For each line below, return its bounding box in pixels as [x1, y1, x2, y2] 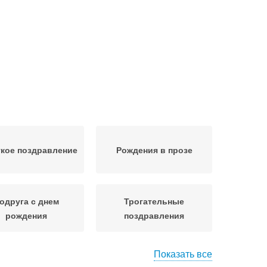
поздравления [124, 209, 184, 221]
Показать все [154, 247, 212, 260]
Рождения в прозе [116, 144, 193, 156]
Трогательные [124, 195, 184, 207]
